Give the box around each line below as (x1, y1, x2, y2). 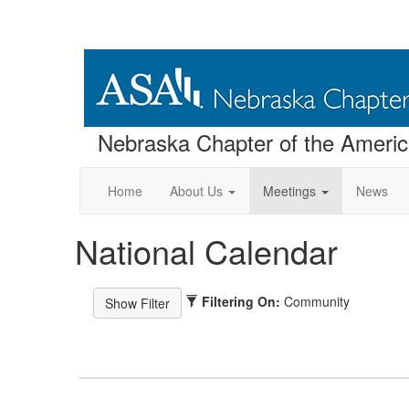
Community (284, 291, 350, 310)
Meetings (263, 182, 316, 200)
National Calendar (75, 227, 338, 274)
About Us (170, 182, 223, 200)
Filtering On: (202, 291, 280, 310)
